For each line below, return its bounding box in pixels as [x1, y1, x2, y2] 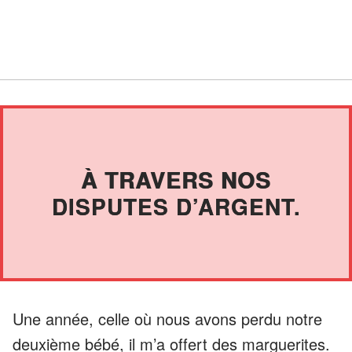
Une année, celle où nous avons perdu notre [13, 306, 322, 330]
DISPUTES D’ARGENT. [51, 189, 301, 222]
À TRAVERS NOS [81, 163, 271, 196]
